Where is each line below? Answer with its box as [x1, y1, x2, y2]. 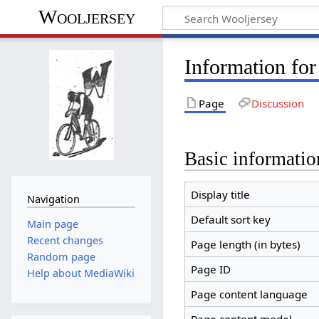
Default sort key [190, 212, 271, 227]
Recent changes [26, 233, 103, 247]
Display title [190, 187, 250, 202]
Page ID [190, 262, 231, 277]
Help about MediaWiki [26, 266, 135, 281]
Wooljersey [38, 6, 135, 28]
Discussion [251, 95, 304, 110]
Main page [26, 216, 78, 231]
